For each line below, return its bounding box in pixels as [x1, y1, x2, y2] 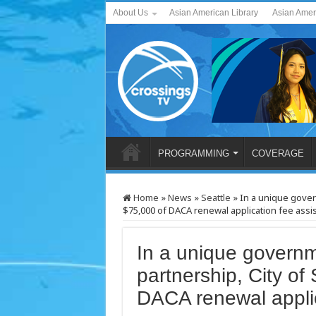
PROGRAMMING [157, 148, 229, 159]
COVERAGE [251, 148, 304, 159]
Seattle [200, 191, 231, 204]
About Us [112, 8, 148, 18]
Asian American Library [169, 8, 258, 18]
